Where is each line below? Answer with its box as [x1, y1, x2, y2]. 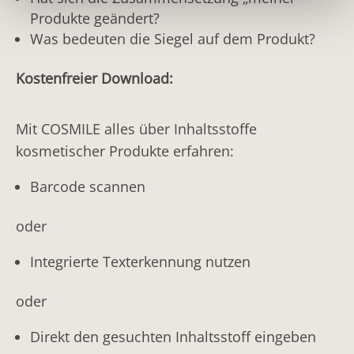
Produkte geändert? [30, 8, 160, 28]
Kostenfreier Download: [16, 68, 173, 88]
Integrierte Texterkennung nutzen [30, 251, 250, 271]
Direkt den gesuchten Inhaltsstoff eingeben [30, 326, 316, 346]
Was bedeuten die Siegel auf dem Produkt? [30, 28, 315, 48]
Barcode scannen [30, 176, 145, 196]
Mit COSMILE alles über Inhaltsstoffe [16, 119, 257, 138]
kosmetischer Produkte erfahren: [16, 141, 234, 160]
